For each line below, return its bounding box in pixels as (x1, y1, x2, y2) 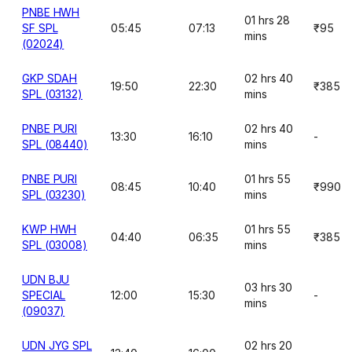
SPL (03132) (22, 87, 83, 101)
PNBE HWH (22, 5, 80, 19)
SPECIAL (22, 288, 66, 302)
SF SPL (22, 21, 58, 35)
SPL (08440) (22, 137, 89, 151)
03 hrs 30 (244, 280, 293, 294)
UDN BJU (22, 273, 70, 286)
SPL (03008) (22, 238, 88, 251)
